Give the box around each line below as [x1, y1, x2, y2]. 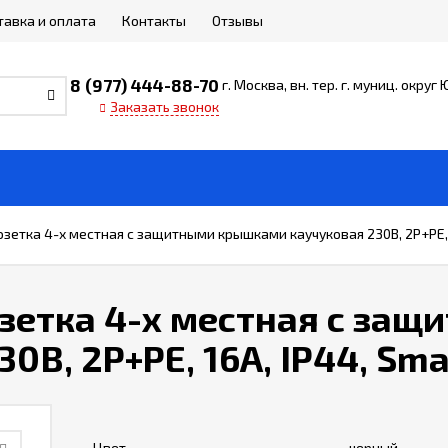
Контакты [122, 12, 186, 29]
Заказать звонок [110, 98, 219, 115]
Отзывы [212, 12, 263, 29]
